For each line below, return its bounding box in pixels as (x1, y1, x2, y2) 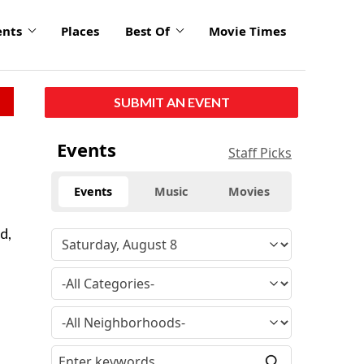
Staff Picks (228, 143, 292, 162)
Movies (228, 183, 271, 199)
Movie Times (209, 23, 286, 40)
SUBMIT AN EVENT (113, 93, 230, 110)
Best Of (125, 23, 170, 40)
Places (61, 23, 99, 40)
